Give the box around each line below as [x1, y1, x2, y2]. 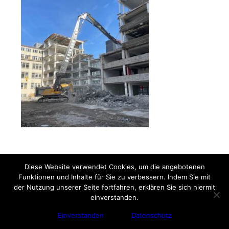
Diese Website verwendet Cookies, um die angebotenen [24, 163, 205, 171]
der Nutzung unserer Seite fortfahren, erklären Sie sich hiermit [14, 183, 215, 191]
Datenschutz [131, 211, 172, 219]
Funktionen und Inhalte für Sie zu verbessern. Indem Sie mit [18, 173, 211, 181]
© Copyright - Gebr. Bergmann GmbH [17, 218, 116, 226]
